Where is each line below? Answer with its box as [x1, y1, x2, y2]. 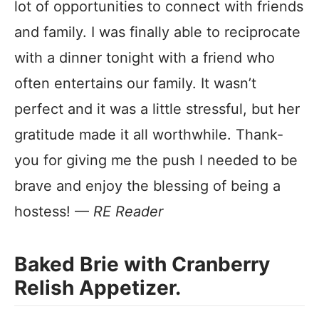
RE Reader [93, 203, 163, 221]
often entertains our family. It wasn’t [14, 75, 256, 93]
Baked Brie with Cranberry [14, 252, 270, 277]
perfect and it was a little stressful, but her [14, 100, 300, 118]
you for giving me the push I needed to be [14, 152, 298, 169]
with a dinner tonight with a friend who [14, 49, 275, 67]
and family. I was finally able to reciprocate [14, 23, 300, 41]
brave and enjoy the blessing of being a [14, 177, 281, 195]
